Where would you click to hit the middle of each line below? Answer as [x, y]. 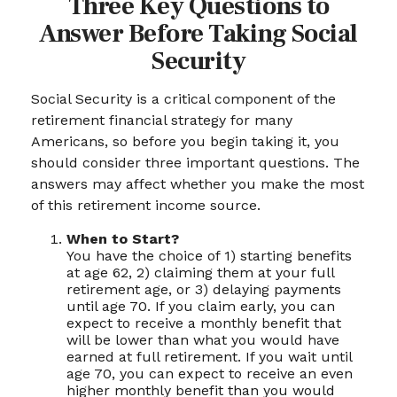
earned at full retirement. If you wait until [209, 357]
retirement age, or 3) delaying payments [204, 289]
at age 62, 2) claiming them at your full [200, 272]
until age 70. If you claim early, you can [201, 306]
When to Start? [123, 239]
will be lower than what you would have [203, 340]
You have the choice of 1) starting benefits [209, 256]
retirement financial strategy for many [162, 120]
